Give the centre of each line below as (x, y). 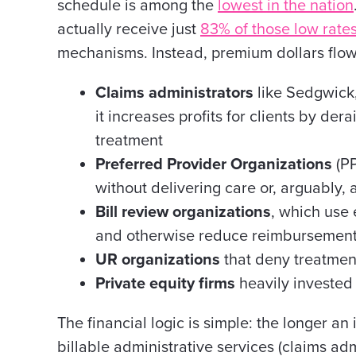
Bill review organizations (183, 212)
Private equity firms (165, 284)
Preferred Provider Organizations (214, 164)
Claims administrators (174, 93)
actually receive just (129, 29)
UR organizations (158, 260)
